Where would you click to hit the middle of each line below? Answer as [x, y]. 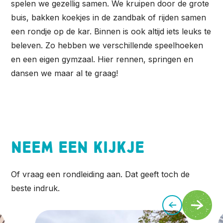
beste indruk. [36, 188]
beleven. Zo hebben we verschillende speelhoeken [107, 46]
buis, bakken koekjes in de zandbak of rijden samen [109, 18]
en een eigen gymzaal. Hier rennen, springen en [102, 59]
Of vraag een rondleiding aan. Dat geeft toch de [101, 174]
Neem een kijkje [78, 148]
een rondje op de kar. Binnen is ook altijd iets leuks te [111, 32]
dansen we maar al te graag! [65, 73]
